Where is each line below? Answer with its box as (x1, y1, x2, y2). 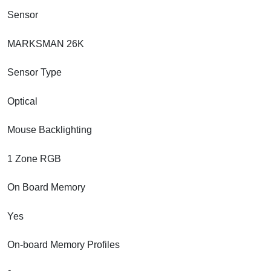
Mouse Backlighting (7, 124, 92, 135)
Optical (7, 96, 38, 106)
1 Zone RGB (7, 153, 61, 164)
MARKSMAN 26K (7, 38, 84, 49)
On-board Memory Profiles (7, 239, 120, 250)
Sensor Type (7, 67, 62, 77)
